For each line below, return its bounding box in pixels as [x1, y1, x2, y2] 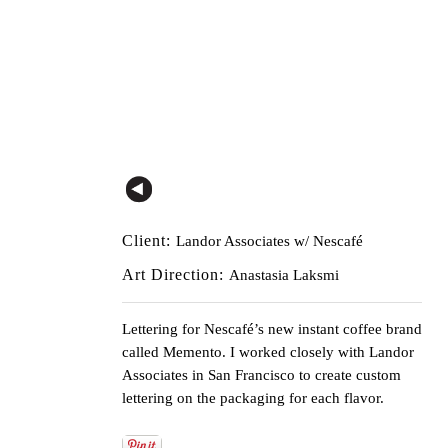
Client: [122, 231, 176, 249]
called [122, 343, 163, 360]
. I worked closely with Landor [222, 343, 414, 360]
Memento [163, 343, 222, 360]
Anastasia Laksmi [229, 266, 339, 283]
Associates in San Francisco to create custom [122, 366, 401, 383]
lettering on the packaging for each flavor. [122, 389, 384, 406]
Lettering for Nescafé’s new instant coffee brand [122, 320, 422, 337]
